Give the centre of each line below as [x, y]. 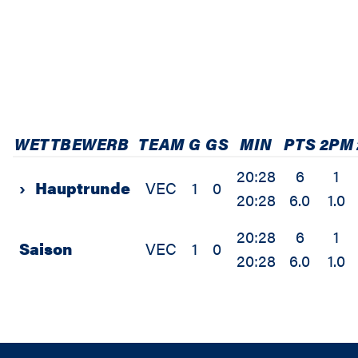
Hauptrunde [83, 187]
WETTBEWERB [72, 143]
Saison [46, 248]
